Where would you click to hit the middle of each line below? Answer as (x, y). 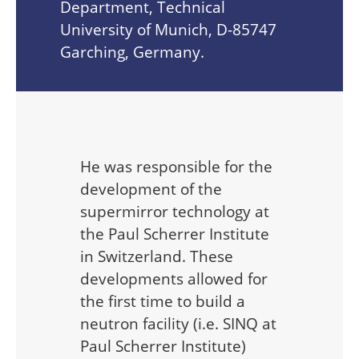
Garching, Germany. (132, 52)
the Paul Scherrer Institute (175, 234)
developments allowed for (174, 278)
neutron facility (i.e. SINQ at (178, 323)
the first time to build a (163, 301)
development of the (151, 189)
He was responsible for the (176, 166)
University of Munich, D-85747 (168, 29)
